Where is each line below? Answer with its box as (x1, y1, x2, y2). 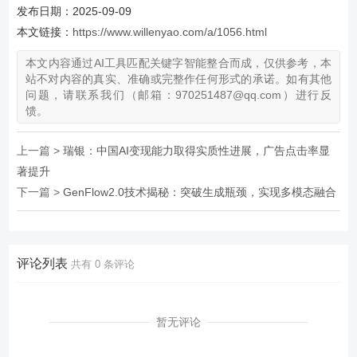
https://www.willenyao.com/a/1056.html (73, 25, 267, 38)
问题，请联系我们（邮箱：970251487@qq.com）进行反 (25, 88, 331, 101)
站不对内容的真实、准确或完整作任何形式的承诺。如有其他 (25, 73, 331, 85)
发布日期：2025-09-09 (17, 5, 131, 18)
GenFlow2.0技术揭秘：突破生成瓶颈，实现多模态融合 (63, 186, 336, 198)
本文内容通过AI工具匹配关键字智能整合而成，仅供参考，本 (25, 57, 331, 69)
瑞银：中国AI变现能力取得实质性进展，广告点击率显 (63, 144, 330, 157)
